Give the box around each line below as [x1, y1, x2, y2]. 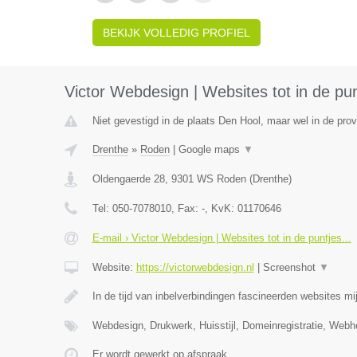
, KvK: [204, 202, 237, 214]
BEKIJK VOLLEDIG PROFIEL [102, 26, 250, 39]
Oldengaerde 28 [92, 173, 165, 185]
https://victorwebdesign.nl [135, 261, 254, 273]
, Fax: [171, 202, 202, 214]
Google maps [178, 143, 243, 155]
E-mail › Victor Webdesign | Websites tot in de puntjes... [92, 232, 351, 244]
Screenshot [262, 261, 319, 273]
